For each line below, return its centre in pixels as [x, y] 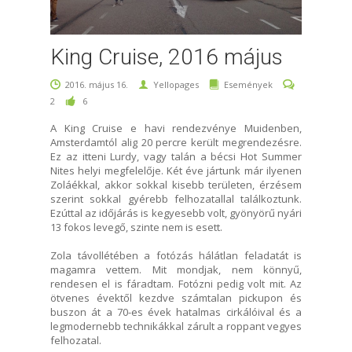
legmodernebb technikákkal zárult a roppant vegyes [176, 326]
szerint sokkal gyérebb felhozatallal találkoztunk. [176, 198]
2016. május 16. [98, 84]
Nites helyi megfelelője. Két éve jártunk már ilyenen [176, 170]
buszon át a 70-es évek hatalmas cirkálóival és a [176, 312]
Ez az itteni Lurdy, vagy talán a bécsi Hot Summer [176, 156]
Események [248, 84]
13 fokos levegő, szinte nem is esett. [136, 227]
